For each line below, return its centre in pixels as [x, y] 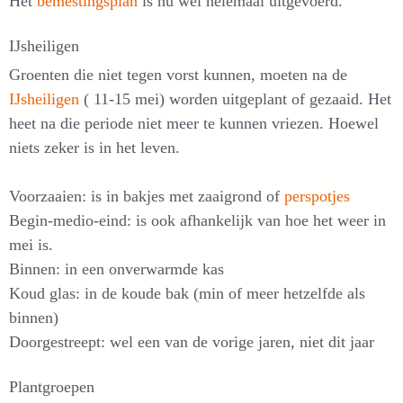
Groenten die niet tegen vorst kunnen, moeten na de [178, 75]
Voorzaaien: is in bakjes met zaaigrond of [147, 196]
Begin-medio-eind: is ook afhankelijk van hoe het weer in [197, 220]
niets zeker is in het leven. [94, 148]
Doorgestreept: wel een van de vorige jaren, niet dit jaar [192, 342]
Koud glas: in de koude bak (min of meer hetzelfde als [187, 293]
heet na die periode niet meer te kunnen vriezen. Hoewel [194, 123]
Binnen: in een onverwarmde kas [116, 269]
